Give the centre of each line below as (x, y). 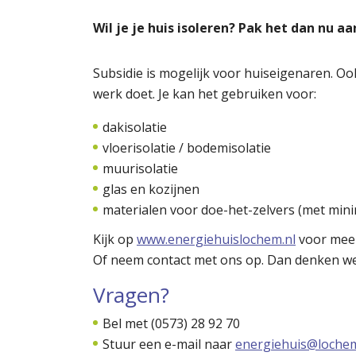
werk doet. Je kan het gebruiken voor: (206, 94)
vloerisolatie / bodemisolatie (187, 148)
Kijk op (115, 239)
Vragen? (134, 295)
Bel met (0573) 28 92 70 (171, 323)
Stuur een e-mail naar (169, 344)
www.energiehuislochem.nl (216, 239)
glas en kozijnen (151, 189)
